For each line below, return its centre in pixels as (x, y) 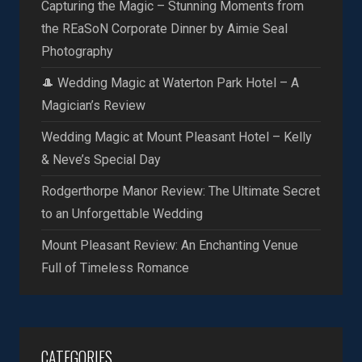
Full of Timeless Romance (115, 267)
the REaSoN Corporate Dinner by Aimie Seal (164, 28)
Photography (77, 51)
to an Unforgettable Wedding (122, 213)
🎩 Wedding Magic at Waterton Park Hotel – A (170, 82)
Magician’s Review (93, 105)
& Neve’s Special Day (101, 159)
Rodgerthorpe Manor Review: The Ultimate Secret (181, 191)
